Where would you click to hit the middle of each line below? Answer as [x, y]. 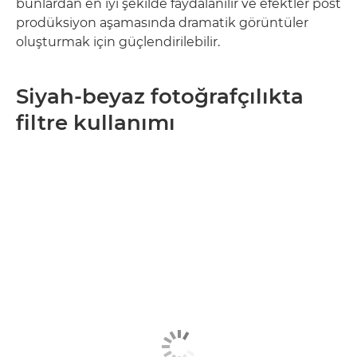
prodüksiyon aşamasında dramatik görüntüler [162, 22]
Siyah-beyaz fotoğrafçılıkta [160, 96]
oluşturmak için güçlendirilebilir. [118, 41]
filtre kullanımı [96, 122]
